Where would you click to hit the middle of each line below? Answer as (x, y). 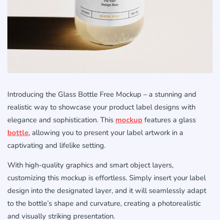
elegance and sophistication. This (61, 120)
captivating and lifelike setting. (56, 146)
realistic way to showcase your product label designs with (101, 107)
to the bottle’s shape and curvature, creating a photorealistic (104, 204)
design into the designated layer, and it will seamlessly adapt (107, 191)
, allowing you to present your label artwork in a (106, 133)
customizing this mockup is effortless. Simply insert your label (107, 178)
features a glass (169, 120)
